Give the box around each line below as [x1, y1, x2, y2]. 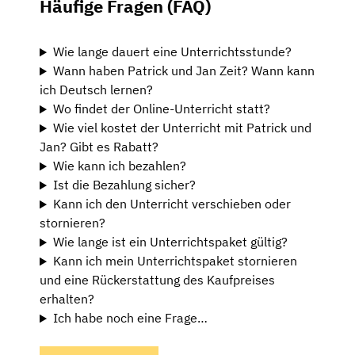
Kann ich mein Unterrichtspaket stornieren [52, 253, 297, 269]
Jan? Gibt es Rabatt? [40, 139, 158, 155]
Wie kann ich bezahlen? [52, 158, 186, 174]
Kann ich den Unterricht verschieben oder [52, 196, 291, 212]
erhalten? [40, 291, 94, 307]
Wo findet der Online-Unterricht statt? [52, 101, 270, 117]
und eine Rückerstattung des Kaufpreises [40, 272, 275, 288]
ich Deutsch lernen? [40, 82, 153, 98]
